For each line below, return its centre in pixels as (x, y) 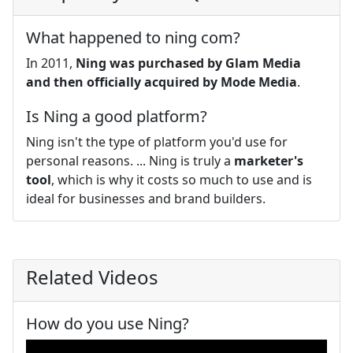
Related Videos (92, 277)
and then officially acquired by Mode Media (162, 82)
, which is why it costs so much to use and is (182, 179)
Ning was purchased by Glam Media (188, 63)
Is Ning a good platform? (117, 116)
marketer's (269, 160)
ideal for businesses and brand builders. (146, 198)
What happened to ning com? (133, 37)
